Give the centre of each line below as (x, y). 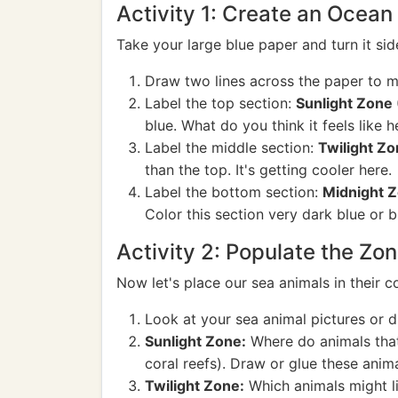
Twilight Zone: (195, 386)
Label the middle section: (231, 147)
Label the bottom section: (234, 192)
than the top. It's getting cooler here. (268, 170)
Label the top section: (220, 103)
